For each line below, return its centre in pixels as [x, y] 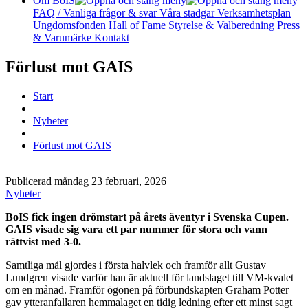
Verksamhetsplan [254, 13]
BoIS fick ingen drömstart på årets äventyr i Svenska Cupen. [147, 217]
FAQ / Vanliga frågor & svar [96, 13]
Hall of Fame [139, 25]
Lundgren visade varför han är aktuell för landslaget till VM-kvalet [150, 277]
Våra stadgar [188, 13]
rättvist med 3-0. [43, 241]
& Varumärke [64, 37]
